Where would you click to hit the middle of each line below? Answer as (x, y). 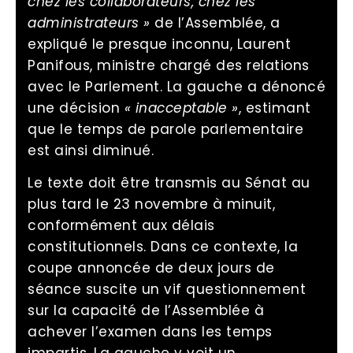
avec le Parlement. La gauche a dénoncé (176, 86)
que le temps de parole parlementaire (165, 129)
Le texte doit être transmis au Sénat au (169, 183)
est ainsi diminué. (91, 150)
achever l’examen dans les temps (150, 332)
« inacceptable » (181, 108)
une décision (76, 108)
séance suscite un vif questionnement (167, 290)
